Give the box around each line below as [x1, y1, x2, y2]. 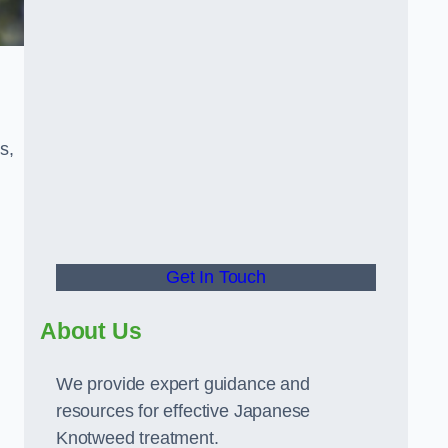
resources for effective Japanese [56, 401, 311, 421]
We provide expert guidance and [56, 374, 310, 394]
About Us [40, 318, 142, 344]
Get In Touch [166, 267, 266, 287]
